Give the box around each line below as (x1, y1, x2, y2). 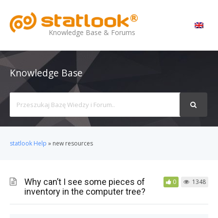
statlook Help (10, 139, 47, 147)
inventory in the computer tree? (24, 186, 145, 197)
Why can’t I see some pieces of (24, 177, 145, 187)
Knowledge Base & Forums (49, 27, 135, 37)
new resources (53, 139, 93, 147)
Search (9, 93, 30, 102)
